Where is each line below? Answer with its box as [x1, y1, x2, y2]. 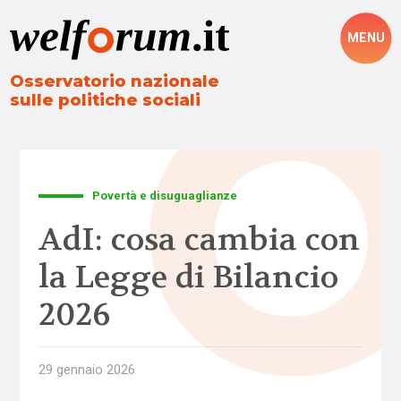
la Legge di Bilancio [38, 257, 338, 297]
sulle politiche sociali [10, 90, 201, 111]
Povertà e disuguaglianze [92, 188, 238, 202]
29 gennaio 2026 [38, 362, 135, 377]
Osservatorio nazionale [10, 72, 220, 92]
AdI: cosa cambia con [38, 219, 360, 260]
